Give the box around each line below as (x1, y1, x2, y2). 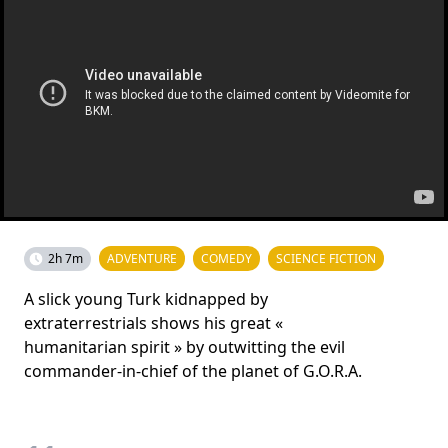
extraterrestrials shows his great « (24, 311, 283, 334)
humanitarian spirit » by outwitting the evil (24, 335, 345, 358)
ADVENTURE (107, 249, 177, 267)
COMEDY (201, 249, 252, 267)
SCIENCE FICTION (276, 249, 376, 267)
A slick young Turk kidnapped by (24, 287, 268, 310)
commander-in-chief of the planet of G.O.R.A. (24, 359, 362, 382)
